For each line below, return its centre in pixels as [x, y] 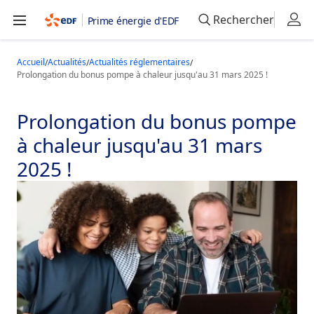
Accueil [31, 62]
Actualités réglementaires [139, 62]
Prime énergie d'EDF [133, 21]
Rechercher [244, 20]
